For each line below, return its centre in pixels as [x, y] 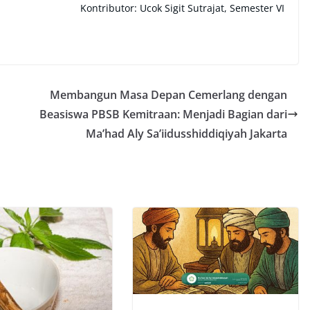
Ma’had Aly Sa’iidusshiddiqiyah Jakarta [186, 133]
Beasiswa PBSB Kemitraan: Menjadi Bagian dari [163, 114]
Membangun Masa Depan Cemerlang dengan [168, 94]
